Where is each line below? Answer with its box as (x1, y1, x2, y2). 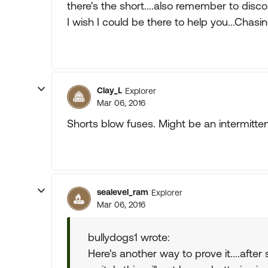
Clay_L (97, 86, 122, 95)
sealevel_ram (97, 187, 148, 197)
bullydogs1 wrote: (88, 231, 170, 243)
